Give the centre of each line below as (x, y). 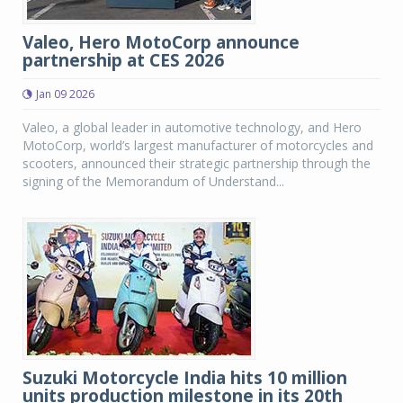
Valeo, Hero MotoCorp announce (161, 42)
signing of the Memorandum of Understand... (153, 181)
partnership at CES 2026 (123, 60)
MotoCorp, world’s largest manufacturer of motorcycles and (198, 145)
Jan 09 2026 (65, 94)
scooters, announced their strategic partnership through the (197, 163)
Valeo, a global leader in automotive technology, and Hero (192, 127)
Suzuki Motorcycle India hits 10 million (185, 378)
